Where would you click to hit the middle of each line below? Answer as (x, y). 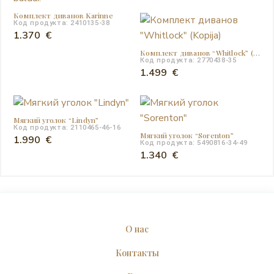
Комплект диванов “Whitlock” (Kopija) (256, 52)
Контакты (137, 252)
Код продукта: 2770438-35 (188, 60)
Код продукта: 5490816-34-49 (194, 143)
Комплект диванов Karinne (63, 16)
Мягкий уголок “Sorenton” (187, 135)
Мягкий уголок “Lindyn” (56, 120)
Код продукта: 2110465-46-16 (67, 128)
